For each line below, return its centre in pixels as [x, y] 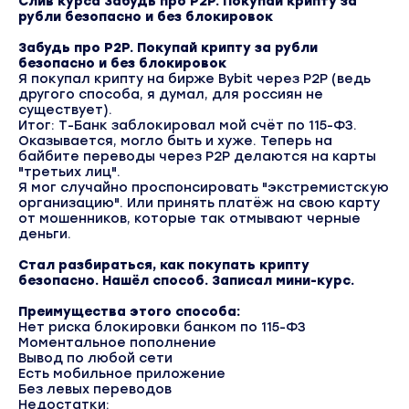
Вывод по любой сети [95, 359]
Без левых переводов [95, 390]
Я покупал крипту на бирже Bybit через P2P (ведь [194, 79]
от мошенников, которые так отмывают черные [189, 219]
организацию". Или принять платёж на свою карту [199, 204]
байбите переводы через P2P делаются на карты [197, 157]
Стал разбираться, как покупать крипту [164, 266]
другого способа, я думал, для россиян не [171, 95]
